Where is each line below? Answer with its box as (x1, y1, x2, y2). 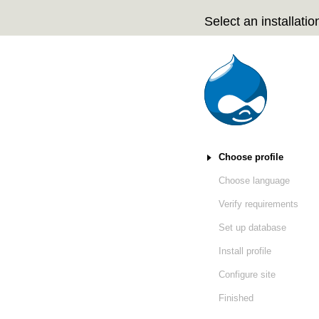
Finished (219, 293, 253, 304)
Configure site (219, 269, 276, 281)
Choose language (219, 175, 290, 187)
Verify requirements (219, 199, 298, 210)
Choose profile (219, 152, 283, 163)
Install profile (219, 246, 271, 257)
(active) (283, 152, 315, 163)
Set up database (219, 222, 286, 234)
